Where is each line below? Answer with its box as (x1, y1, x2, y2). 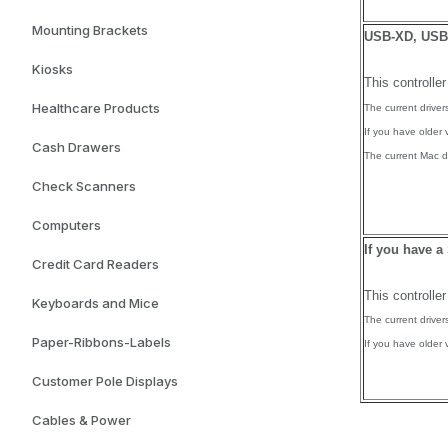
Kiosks (32, 61, 73, 77)
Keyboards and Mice (32, 295, 159, 311)
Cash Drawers (32, 139, 121, 155)
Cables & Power (32, 412, 131, 428)
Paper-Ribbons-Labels (32, 334, 171, 350)
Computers (32, 217, 101, 233)
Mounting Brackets (32, 22, 148, 38)
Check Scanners (32, 178, 136, 194)
